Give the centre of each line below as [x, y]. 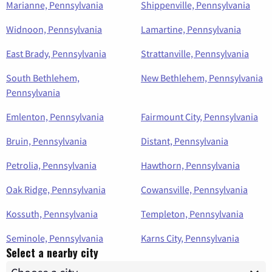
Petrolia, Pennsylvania [51, 165]
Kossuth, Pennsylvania [52, 213]
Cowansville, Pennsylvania [194, 189]
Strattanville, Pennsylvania [195, 53]
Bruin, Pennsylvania [46, 141]
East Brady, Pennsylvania [56, 53]
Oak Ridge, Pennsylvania [56, 189]
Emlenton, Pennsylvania [55, 116]
